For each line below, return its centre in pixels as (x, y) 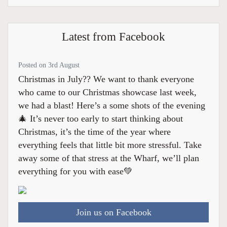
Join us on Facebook (113, 213)
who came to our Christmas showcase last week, (107, 92)
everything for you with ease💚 (75, 172)
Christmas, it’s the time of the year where (94, 132)
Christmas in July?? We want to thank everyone (106, 79)
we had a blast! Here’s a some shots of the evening (112, 106)
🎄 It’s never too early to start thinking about (101, 119)
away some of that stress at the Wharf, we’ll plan (109, 158)
